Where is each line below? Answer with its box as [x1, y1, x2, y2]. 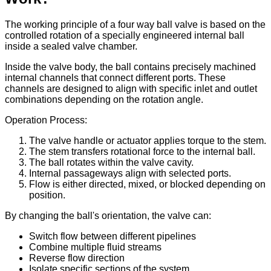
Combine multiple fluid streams [29, 242, 162, 253]
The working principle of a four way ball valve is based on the [5, 19, 266, 30]
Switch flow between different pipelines [29, 231, 196, 242]
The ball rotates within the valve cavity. [29, 157, 194, 168]
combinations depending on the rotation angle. [5, 94, 203, 105]
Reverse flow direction [29, 253, 125, 264]
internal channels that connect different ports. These [5, 73, 226, 83]
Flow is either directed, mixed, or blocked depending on [29, 179, 266, 190]
